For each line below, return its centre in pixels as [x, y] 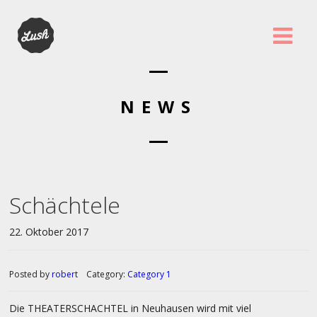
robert [65, 274]
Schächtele [65, 205]
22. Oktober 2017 [49, 232]
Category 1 [149, 274]
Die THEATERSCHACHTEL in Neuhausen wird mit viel [130, 308]
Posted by [30, 274]
